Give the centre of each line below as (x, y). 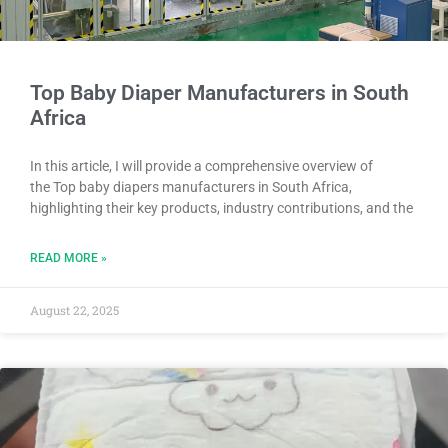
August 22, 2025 (74, 309)
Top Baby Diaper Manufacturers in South (219, 92)
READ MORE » (68, 257)
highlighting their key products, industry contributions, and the (221, 207)
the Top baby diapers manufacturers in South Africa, (191, 186)
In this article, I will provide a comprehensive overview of (201, 165)
